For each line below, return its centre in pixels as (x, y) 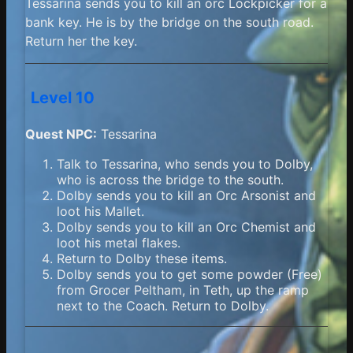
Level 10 (63, 97)
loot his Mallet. (100, 211)
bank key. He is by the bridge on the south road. (169, 22)
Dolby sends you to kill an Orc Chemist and (186, 227)
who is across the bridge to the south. (170, 179)
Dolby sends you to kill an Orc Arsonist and (186, 195)
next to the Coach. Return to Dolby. (163, 305)
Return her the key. (81, 41)
